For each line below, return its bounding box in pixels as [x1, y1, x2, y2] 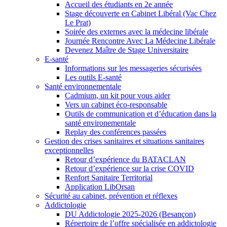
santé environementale [65, 119, 136, 127]
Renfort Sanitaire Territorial [65, 173, 153, 182]
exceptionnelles [45, 146, 94, 155]
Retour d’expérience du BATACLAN [65, 155, 186, 164]
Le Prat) [65, 18, 91, 27]
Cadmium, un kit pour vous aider [65, 91, 170, 100]
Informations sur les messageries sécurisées [65, 64, 202, 72]
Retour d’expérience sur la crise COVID [65, 164, 194, 173]
